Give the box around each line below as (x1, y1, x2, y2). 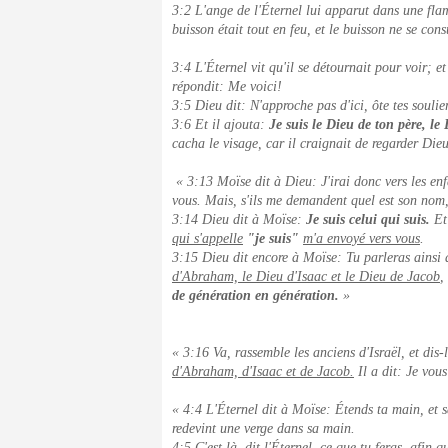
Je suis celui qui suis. (306, 212, 430, 227)
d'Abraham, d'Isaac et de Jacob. (172, 364, 354, 379)
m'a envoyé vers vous (303, 231, 420, 246)
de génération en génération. (172, 288, 343, 303)
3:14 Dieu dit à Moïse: (172, 212, 306, 227)
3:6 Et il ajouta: (172, 117, 269, 132)
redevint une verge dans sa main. (172, 421, 355, 436)
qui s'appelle (172, 231, 243, 246)
